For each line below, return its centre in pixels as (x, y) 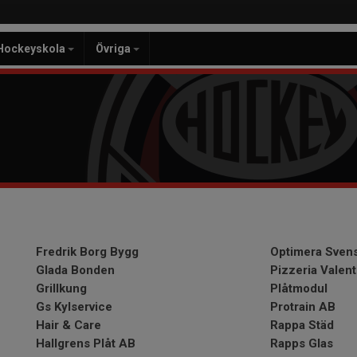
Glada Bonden (75, 270)
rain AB (315, 307)
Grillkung (61, 288)
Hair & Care (69, 325)
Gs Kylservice (74, 307)
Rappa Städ (302, 325)
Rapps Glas (302, 343)
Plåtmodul (299, 288)
